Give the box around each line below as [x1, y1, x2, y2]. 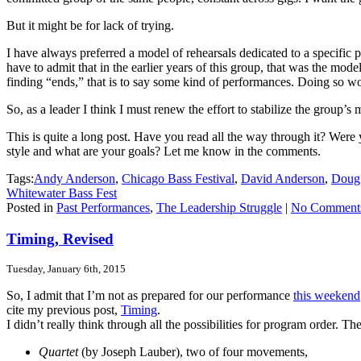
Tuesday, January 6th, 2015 [6, 263, 126, 276]
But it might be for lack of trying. [6, 19, 174, 33]
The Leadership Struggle [156, 201, 282, 215]
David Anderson [241, 172, 325, 186]
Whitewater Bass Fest [6, 186, 117, 201]
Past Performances [56, 201, 150, 215]
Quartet [39, 345, 78, 359]
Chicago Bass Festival [122, 172, 234, 186]
